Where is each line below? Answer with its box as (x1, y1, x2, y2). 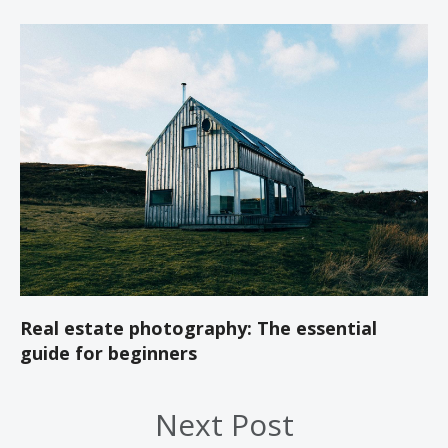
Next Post (154, 404, 294, 446)
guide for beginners (20, 341, 197, 366)
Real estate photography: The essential (20, 316, 377, 341)
